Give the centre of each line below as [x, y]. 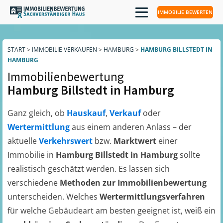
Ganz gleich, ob [37, 113]
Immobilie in [32, 155]
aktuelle [23, 141]
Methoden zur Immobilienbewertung [133, 183]
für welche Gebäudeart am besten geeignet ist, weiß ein [111, 211]
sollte [190, 155]
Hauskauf [86, 113]
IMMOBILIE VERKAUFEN [64, 50]
